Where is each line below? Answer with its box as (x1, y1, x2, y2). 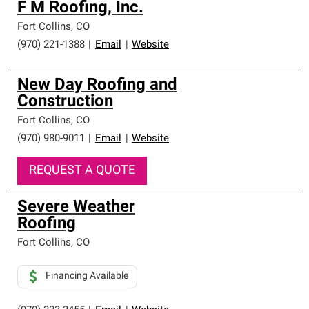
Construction (17, 94, 113, 110)
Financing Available (46, 271, 128, 281)
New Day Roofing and (17, 77, 177, 94)
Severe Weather (17, 199, 135, 216)
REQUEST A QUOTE (29, 164, 135, 177)
